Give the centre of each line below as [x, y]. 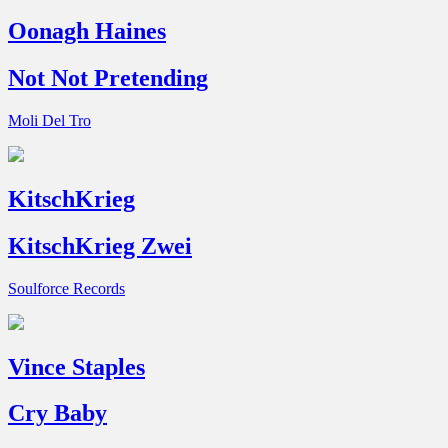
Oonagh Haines [87, 31]
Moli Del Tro [49, 120]
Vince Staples [76, 366]
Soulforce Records [66, 288]
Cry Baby [57, 413]
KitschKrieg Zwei [100, 245]
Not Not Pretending [108, 77]
